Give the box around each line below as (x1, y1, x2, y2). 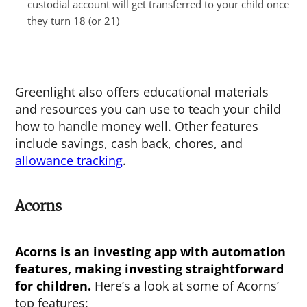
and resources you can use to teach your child (15, 101, 282, 117)
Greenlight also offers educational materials (15, 84, 269, 100)
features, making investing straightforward (15, 260, 284, 277)
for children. (15, 278, 95, 294)
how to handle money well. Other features (15, 118, 259, 134)
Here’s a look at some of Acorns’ (95, 278, 280, 294)
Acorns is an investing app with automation (15, 243, 286, 260)
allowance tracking (15, 152, 123, 169)
